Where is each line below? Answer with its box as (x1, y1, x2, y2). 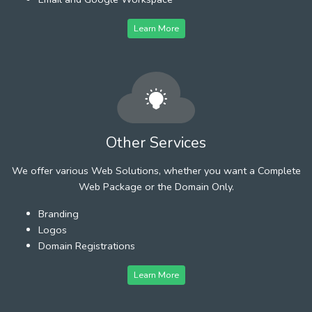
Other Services (106, 132, 206, 153)
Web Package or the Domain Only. (78, 179, 234, 194)
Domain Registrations (38, 238, 135, 253)
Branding (38, 206, 79, 221)
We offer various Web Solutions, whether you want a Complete (11, 163, 301, 178)
